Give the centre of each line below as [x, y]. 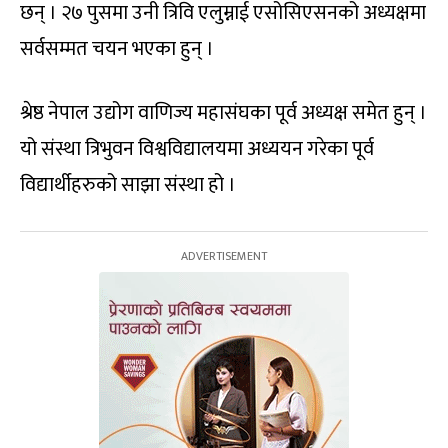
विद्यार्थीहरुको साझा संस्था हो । [128, 185]
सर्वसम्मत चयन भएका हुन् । [117, 49]
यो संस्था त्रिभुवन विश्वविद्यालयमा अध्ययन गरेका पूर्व [197, 149]
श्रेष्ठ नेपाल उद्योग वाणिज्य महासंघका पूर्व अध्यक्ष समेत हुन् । [223, 113]
